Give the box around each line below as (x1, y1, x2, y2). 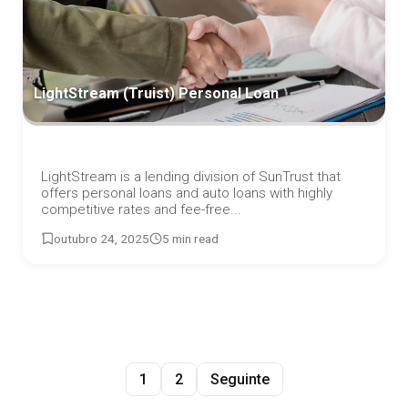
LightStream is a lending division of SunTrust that (41, 168, 341, 186)
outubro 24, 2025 (54, 231, 149, 247)
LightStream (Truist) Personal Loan (34, 84, 279, 102)
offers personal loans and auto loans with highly (41, 185, 332, 202)
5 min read (162, 231, 219, 247)
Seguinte (209, 371, 270, 389)
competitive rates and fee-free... (41, 201, 241, 219)
